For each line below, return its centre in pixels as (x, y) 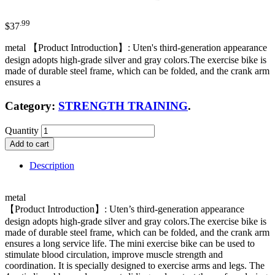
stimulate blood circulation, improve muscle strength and (114, 254)
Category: (32, 106)
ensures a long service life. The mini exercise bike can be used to (130, 243)
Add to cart (29, 144)
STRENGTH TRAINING (123, 106)
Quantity (22, 130)
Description (52, 165)
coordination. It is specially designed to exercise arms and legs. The (135, 265)
